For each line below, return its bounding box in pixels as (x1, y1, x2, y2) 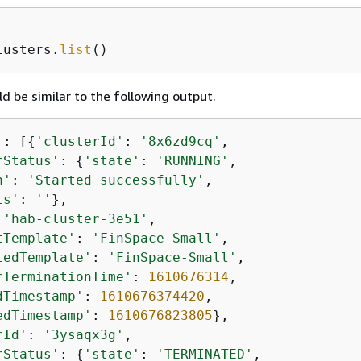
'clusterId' (35, 133, 124, 149)
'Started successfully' (27, 172, 205, 188)
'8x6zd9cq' (140, 133, 221, 149)
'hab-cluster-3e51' (3, 210, 148, 226)
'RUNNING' (156, 152, 229, 168)
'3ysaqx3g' (44, 326, 124, 342)
